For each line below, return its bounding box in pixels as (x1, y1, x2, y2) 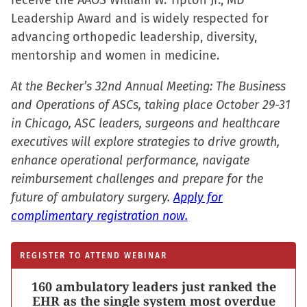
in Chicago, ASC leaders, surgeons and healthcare (11, 116, 280, 131)
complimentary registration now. (11, 208, 188, 223)
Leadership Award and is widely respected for (11, 11, 269, 26)
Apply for (173, 190, 223, 205)
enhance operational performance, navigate (11, 153, 249, 168)
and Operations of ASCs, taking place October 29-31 (11, 97, 291, 112)
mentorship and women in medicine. (11, 48, 219, 63)
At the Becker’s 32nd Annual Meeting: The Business (11, 79, 286, 94)
